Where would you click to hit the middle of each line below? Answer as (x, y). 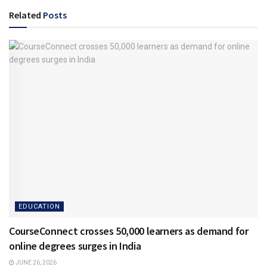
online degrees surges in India (75, 246)
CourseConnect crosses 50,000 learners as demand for (129, 231)
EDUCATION (39, 207)
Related (25, 15)
